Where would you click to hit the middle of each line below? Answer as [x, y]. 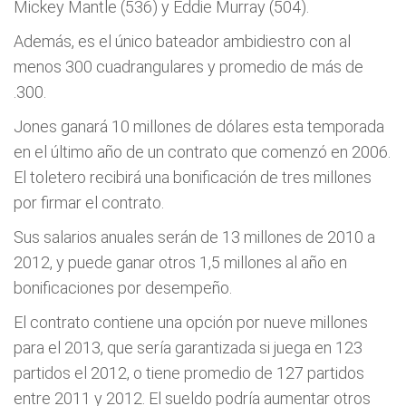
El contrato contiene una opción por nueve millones [191, 322]
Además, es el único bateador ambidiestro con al [182, 41]
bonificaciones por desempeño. [123, 288]
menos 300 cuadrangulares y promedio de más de [188, 67]
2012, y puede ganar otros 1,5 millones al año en [180, 262]
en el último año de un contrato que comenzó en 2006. [202, 152]
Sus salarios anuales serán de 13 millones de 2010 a [194, 237]
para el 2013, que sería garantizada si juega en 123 [188, 348]
